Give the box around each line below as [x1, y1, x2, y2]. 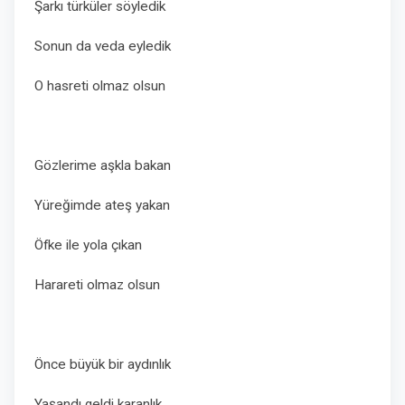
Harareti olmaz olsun [34, 277, 160, 293]
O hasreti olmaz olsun [34, 78, 165, 94]
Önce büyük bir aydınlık [34, 356, 174, 372]
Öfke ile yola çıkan [34, 237, 146, 253]
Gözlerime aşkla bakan [34, 157, 171, 174]
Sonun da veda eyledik [34, 38, 171, 54]
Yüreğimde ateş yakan [34, 197, 174, 213]
